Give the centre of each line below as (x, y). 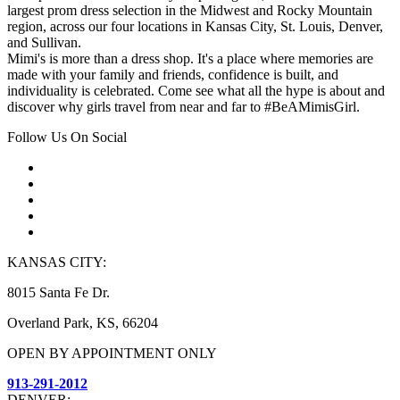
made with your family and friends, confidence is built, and (173, 75)
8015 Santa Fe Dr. (58, 293)
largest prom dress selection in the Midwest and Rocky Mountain (190, 11)
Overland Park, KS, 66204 (83, 323)
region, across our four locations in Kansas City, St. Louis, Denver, (195, 27)
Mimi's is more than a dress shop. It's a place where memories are (190, 59)
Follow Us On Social (67, 137)
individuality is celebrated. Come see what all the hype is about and (196, 91)
